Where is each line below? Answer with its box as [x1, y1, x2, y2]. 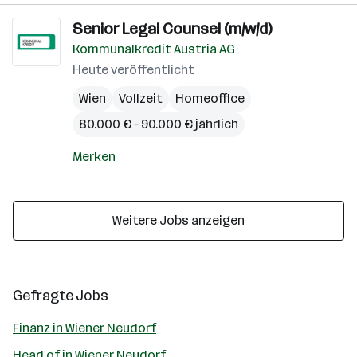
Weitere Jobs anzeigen [112, 213, 245, 228]
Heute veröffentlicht [73, 62, 194, 77]
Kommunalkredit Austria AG [73, 41, 235, 57]
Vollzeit [119, 91, 163, 106]
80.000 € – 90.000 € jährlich [79, 116, 238, 131]
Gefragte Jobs [13, 287, 108, 304]
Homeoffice [175, 91, 245, 106]
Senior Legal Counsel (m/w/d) [73, 19, 272, 38]
